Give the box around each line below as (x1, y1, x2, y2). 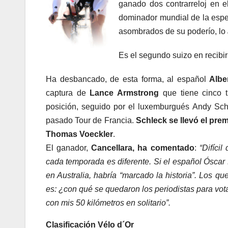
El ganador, (46, 144, 92, 153)
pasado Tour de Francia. (46, 116, 136, 125)
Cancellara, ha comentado (91, 144, 194, 153)
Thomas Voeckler (46, 130, 113, 139)
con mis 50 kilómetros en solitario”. (46, 198, 170, 208)
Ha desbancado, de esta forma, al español (46, 75, 210, 84)
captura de (46, 89, 90, 98)
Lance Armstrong (90, 89, 159, 98)
